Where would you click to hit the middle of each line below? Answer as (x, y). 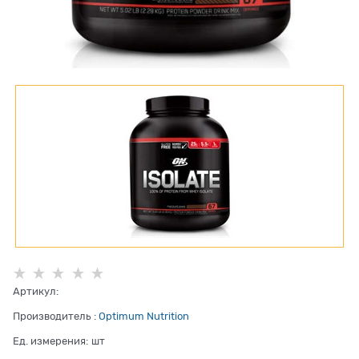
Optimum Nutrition (144, 317)
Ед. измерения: (50, 341)
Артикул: (36, 292)
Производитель (52, 317)
